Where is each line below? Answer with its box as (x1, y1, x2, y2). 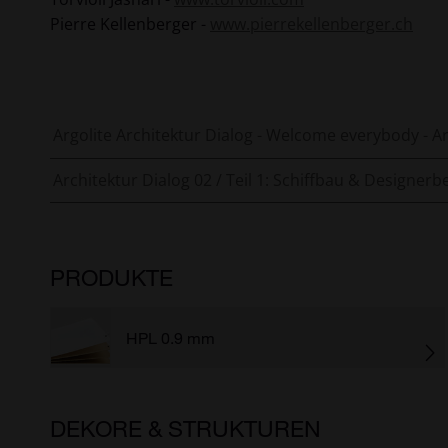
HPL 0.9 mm (126, 328, 215, 348)
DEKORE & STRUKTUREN (50, 414, 321, 443)
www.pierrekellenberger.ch (210, 13, 413, 36)
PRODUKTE (50, 263, 173, 292)
